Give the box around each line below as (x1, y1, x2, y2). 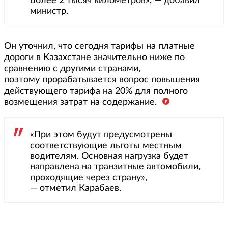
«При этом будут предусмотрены (30, 130, 172, 139)
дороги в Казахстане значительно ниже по (4, 53, 185, 62)
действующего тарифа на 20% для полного (4, 87, 188, 96)
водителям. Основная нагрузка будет (30, 152, 188, 161)
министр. (30, 7, 71, 16)
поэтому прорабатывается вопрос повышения (4, 75, 200, 84)
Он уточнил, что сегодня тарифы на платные (4, 42, 195, 51)
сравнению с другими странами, (4, 64, 140, 73)
